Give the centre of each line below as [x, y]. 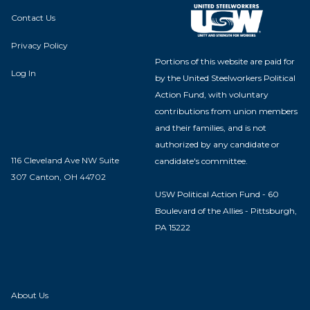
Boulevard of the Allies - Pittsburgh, [226, 210]
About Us [30, 295]
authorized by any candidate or [217, 144]
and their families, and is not [211, 127]
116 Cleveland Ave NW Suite [65, 160]
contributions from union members [226, 111]
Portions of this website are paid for [225, 61]
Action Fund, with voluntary [212, 94]
